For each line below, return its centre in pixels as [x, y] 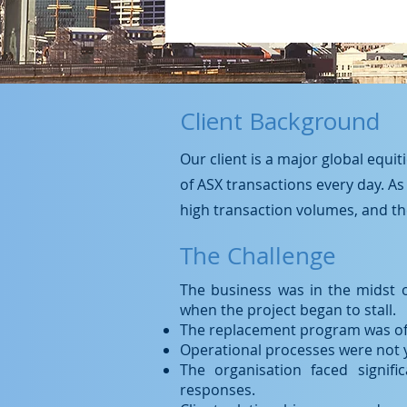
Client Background [280, 121]
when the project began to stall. [288, 310]
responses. [218, 390]
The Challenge [258, 256]
